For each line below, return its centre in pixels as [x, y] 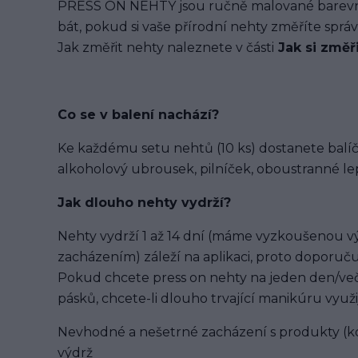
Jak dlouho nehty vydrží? [144, 203]
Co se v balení [108, 115]
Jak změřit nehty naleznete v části [166, 48]
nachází [185, 115]
